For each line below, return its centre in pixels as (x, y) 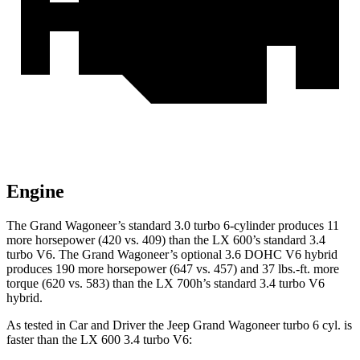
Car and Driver (107, 325)
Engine (35, 192)
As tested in (38, 325)
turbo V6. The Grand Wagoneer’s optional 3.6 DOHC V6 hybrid (172, 255)
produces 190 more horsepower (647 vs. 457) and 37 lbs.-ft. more (173, 269)
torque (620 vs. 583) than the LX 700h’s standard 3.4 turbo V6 (166, 284)
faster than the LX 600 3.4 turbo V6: (99, 340)
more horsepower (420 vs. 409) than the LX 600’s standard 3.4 (166, 240)
